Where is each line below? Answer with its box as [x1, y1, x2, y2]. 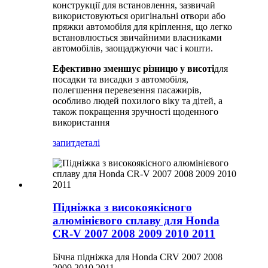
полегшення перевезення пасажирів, [53, 84, 202, 95]
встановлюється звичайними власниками [53, 32, 222, 42]
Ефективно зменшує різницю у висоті [53, 63, 214, 74]
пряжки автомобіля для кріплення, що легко [53, 21, 232, 32]
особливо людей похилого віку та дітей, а [53, 95, 223, 106]
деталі [75, 137, 100, 148]
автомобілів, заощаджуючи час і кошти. [53, 42, 213, 53]
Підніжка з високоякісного [53, 201, 192, 214]
